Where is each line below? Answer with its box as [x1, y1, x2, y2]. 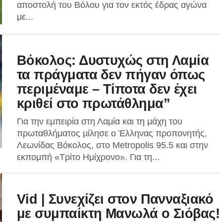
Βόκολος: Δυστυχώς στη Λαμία [17, 53, 209, 68]
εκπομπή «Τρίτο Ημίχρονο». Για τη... [17, 152, 160, 162]
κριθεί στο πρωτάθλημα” [17, 96, 170, 111]
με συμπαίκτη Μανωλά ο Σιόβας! [17, 206, 220, 221]
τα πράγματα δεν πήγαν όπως [17, 67, 205, 82]
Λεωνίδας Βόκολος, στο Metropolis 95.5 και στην [17, 140, 208, 150]
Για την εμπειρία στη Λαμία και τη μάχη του [17, 116, 182, 126]
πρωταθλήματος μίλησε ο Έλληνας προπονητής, [17, 128, 207, 138]
